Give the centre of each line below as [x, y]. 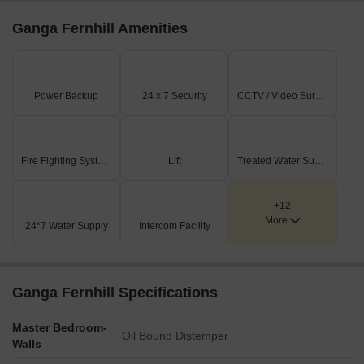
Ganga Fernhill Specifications [115, 292]
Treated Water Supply [320, 161]
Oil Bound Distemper [175, 336]
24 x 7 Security [174, 96]
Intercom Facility [174, 226]
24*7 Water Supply [66, 226]
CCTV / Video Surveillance [321, 96]
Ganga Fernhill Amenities [100, 28]
